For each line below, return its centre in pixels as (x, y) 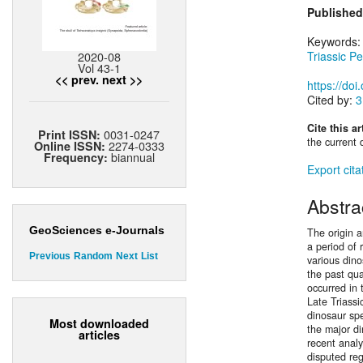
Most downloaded (99, 323)
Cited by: (331, 100)
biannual (131, 157)
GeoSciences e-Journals (97, 231)
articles (99, 334)
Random (93, 256)
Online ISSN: (71, 146)
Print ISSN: (71, 135)
